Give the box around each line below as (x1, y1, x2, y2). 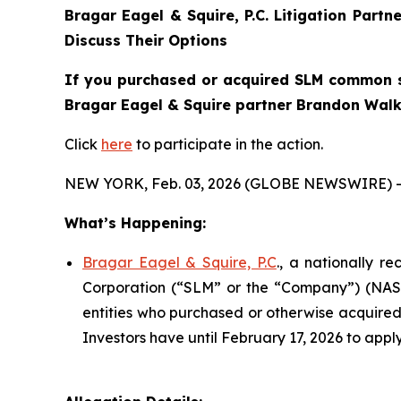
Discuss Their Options (64, 30, 227, 49)
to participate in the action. (132, 134, 323, 153)
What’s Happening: (64, 213, 206, 232)
